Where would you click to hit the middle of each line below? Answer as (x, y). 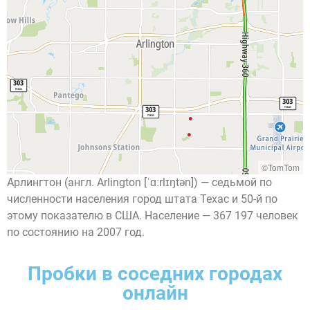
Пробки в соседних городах (155, 274)
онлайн (155, 293)
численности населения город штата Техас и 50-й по (142, 199)
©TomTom (281, 167)
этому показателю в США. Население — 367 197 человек (153, 216)
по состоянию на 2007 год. (76, 232)
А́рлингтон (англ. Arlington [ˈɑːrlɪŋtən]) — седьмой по (139, 182)
